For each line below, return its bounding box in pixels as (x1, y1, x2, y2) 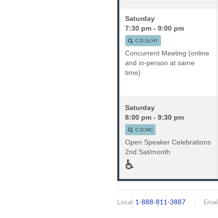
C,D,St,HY (135, 37, 159, 43)
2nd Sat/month (125, 147, 171, 156)
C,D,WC (135, 127, 153, 132)
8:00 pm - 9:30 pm (125, 113, 184, 121)
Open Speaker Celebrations (125, 138, 211, 146)
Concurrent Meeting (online (125, 49, 210, 57)
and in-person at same (125, 58, 195, 67)
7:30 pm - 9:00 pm (125, 24, 184, 32)
